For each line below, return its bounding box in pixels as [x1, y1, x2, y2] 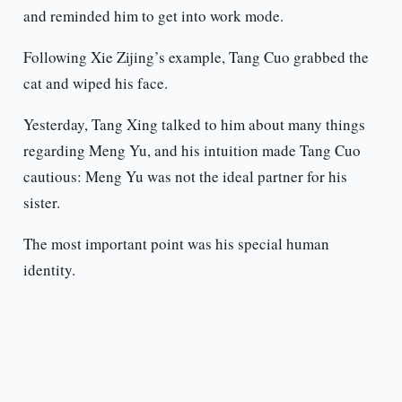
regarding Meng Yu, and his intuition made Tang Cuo [22, 140, 361, 162]
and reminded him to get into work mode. [22, 5, 284, 27]
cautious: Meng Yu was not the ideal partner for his [22, 166, 347, 188]
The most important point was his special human [22, 233, 329, 255]
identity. [22, 259, 75, 281]
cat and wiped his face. [22, 73, 168, 94]
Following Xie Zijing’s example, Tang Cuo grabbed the [22, 47, 369, 68]
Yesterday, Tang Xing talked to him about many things [22, 114, 365, 135]
